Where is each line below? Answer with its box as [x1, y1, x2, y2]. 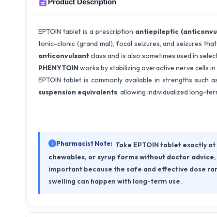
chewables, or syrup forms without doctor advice [48, 153, 214, 162]
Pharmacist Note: [56, 139, 112, 148]
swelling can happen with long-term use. [48, 177, 182, 186]
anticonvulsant [38, 51, 89, 60]
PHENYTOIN [38, 63, 78, 72]
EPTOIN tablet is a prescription [38, 27, 135, 36]
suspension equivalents [38, 87, 117, 96]
